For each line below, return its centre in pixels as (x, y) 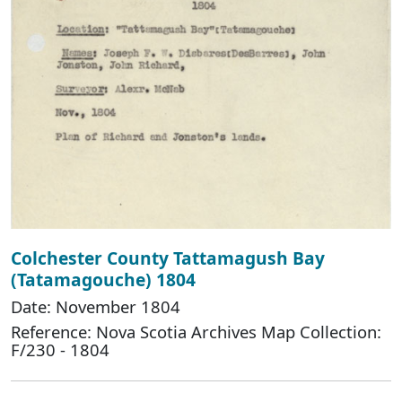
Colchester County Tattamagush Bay (168, 258)
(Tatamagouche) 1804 (103, 279)
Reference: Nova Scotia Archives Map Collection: (196, 331)
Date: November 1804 (96, 306)
